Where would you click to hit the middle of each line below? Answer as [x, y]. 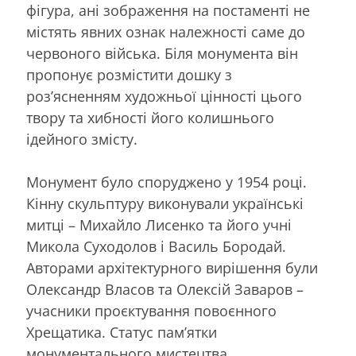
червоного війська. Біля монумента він [162, 54]
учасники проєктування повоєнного [151, 311]
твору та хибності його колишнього [150, 118]
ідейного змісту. [82, 139]
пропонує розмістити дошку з [129, 75]
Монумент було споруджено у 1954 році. [166, 182]
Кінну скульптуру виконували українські [165, 204]
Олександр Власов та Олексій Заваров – [165, 290]
